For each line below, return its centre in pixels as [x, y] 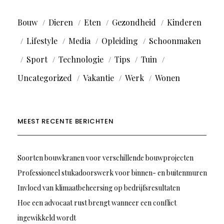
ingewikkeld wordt [46, 218]
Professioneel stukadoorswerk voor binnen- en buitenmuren [112, 173]
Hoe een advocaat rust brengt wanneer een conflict [97, 203]
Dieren [60, 22]
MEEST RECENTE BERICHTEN [65, 121]
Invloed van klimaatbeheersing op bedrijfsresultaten [98, 188]
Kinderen [184, 22]
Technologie [81, 59]
